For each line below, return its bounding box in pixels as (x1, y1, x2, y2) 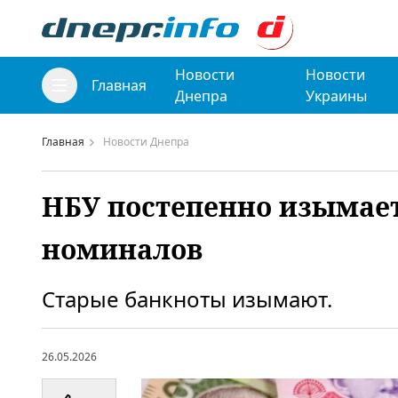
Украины (305, 86, 367, 106)
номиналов (42, 231, 203, 267)
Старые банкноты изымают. (42, 284, 332, 314)
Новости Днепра (103, 134, 189, 149)
